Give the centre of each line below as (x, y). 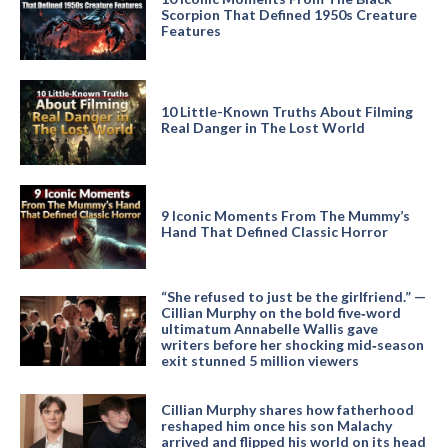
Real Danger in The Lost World (262, 127)
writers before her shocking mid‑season (292, 344)
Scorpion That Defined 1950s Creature (288, 15)
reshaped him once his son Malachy (276, 426)
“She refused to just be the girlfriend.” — (293, 296)
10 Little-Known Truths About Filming (286, 111)
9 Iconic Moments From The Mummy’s (285, 215)
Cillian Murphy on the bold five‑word (280, 312)
